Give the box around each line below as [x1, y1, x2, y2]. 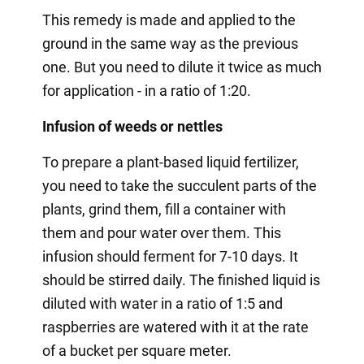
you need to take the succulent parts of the [41, 176, 317, 194]
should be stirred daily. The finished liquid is [41, 271, 320, 288]
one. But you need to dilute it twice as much [41, 58, 322, 76]
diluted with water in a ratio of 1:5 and [41, 294, 283, 312]
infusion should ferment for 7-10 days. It [41, 247, 298, 265]
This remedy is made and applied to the [41, 11, 296, 28]
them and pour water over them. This [41, 223, 281, 241]
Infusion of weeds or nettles [41, 117, 223, 135]
